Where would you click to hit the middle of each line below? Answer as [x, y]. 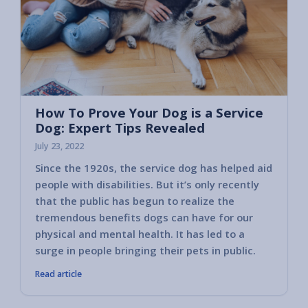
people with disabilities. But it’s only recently [147, 185]
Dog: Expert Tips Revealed [120, 127]
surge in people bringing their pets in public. [145, 251]
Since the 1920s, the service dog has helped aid [154, 168]
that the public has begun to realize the [135, 201]
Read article [58, 274]
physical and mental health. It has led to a [140, 234]
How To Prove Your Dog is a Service [149, 112]
